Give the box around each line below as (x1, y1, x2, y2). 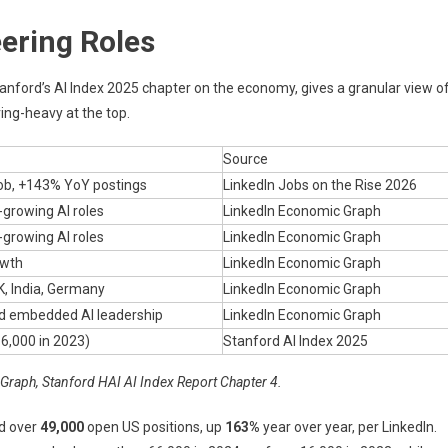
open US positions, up (84, 418, 225, 435)
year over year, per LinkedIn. (260, 418, 437, 435)
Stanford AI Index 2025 (223, 332, 368, 349)
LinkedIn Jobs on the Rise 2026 (223, 176, 417, 193)
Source (223, 150, 268, 167)
